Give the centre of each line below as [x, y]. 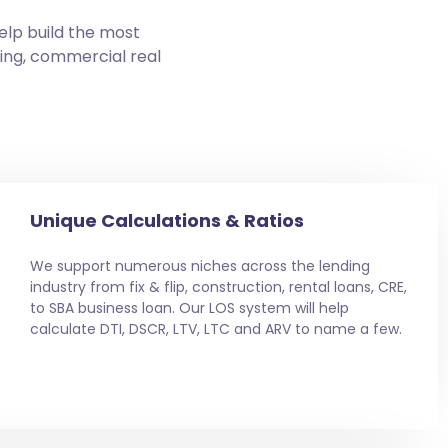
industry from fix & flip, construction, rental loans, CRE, [218, 286]
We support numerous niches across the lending [199, 265]
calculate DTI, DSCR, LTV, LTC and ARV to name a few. [215, 328]
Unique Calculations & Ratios [166, 220]
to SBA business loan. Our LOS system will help [189, 307]
